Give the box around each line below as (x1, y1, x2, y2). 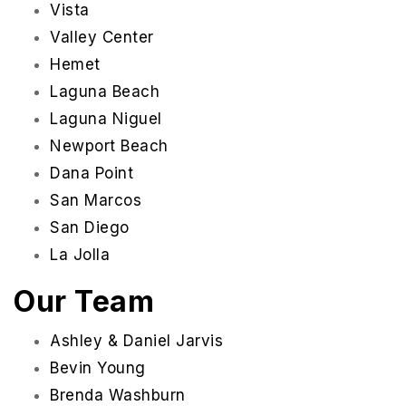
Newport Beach (50, 137, 169, 156)
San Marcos (50, 191, 141, 210)
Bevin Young (50, 359, 146, 378)
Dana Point (50, 164, 133, 183)
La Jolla (50, 246, 110, 265)
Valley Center (50, 28, 154, 47)
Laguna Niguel (50, 110, 162, 129)
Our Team (14, 284, 154, 320)
